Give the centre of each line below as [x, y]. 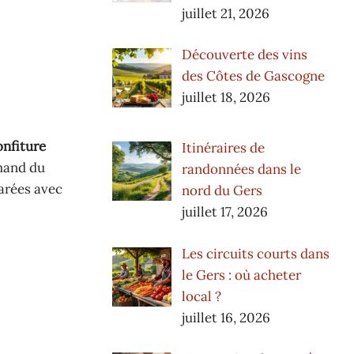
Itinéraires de [223, 148]
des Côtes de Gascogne [253, 76]
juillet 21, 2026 [225, 13]
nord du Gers [222, 191]
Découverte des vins [244, 55]
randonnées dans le [241, 169]
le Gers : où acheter [241, 275]
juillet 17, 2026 [224, 212]
